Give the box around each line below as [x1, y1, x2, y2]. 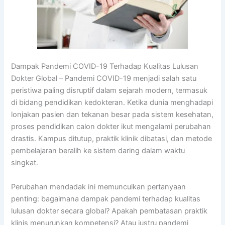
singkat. [11, 158, 39, 168]
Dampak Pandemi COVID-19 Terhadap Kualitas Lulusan [11, 62, 199, 71]
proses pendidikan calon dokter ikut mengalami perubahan [11, 122, 211, 132]
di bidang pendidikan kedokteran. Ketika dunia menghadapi [11, 98, 213, 107]
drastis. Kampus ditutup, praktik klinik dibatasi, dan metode [11, 134, 212, 144]
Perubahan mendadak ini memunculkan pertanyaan [11, 182, 186, 191]
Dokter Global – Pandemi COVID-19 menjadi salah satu [11, 74, 197, 83]
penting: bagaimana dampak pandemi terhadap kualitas [11, 194, 201, 203]
